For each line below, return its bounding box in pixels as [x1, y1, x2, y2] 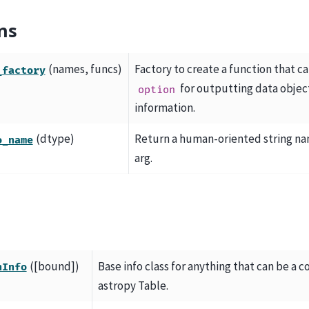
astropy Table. [98, 277, 169, 293]
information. [134, 100, 196, 116]
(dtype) [35, 131, 74, 147]
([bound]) [29, 258, 79, 274]
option [137, 83, 175, 97]
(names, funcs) [48, 61, 122, 77]
